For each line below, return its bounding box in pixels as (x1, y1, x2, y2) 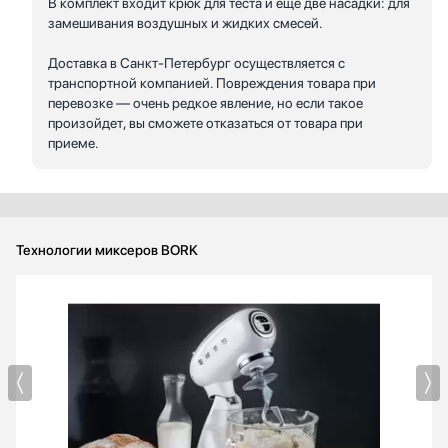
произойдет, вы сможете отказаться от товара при (48, 115, 363, 131)
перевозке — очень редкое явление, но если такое (48, 95, 363, 111)
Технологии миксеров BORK (16, 242, 198, 258)
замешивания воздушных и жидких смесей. (48, 15, 323, 31)
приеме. (48, 135, 99, 151)
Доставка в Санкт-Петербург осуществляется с (48, 55, 345, 71)
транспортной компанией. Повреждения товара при (48, 75, 376, 91)
